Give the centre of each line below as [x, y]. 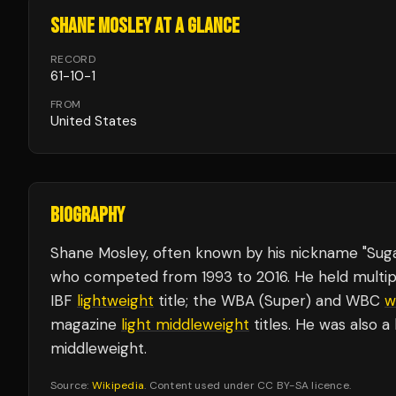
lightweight [115, 301]
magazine [86, 324]
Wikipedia [118, 385]
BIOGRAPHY [88, 215]
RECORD [73, 59]
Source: [71, 385]
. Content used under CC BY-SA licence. [248, 385]
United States [94, 121]
